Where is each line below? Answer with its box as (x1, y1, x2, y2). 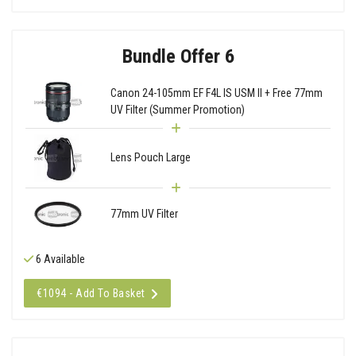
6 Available (33, 252, 85, 265)
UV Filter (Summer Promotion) (110, 103, 245, 117)
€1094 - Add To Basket (37, 286, 145, 300)
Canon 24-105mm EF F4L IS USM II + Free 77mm (110, 87, 323, 100)
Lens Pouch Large (110, 151, 191, 164)
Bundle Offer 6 (122, 44, 234, 68)
